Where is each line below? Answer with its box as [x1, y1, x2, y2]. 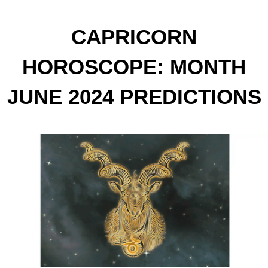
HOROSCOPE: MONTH [22, 55, 246, 78]
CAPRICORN [71, 25, 197, 48]
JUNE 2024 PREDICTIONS [7, 85, 261, 108]
